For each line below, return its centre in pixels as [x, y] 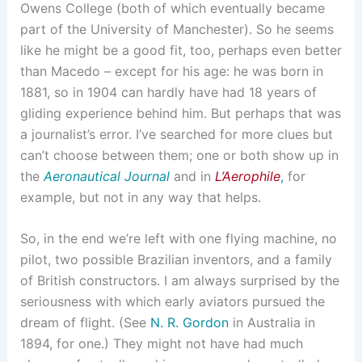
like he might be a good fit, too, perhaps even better [181, 50]
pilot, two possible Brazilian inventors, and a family [176, 260]
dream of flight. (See [85, 323]
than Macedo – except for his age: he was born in [171, 71]
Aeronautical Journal [106, 176]
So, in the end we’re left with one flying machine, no [178, 239]
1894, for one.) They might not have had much [161, 344]
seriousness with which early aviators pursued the [172, 302]
